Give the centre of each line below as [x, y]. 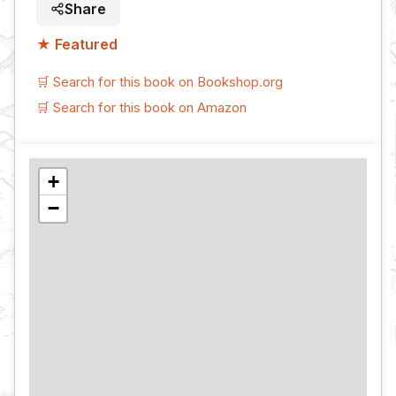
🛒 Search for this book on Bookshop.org [160, 83]
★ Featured [77, 45]
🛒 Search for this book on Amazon [141, 107]
